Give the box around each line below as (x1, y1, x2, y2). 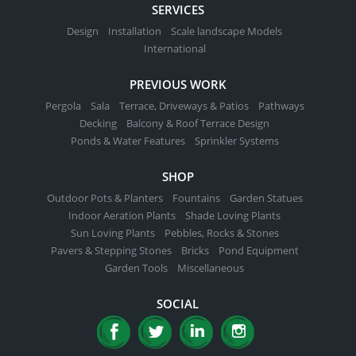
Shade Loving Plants (185, 207, 281, 222)
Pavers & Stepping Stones (50, 242, 172, 257)
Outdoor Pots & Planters (46, 190, 163, 205)
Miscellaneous (177, 260, 245, 275)
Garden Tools (105, 260, 168, 275)
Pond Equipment (218, 242, 299, 257)
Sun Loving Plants (70, 225, 155, 240)
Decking (79, 115, 118, 130)
